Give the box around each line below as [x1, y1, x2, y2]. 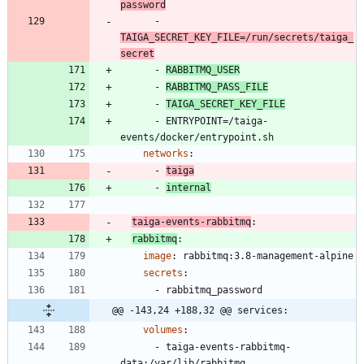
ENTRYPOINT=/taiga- [166, 115, 268, 128]
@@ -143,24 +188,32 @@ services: [112, 305, 288, 317]
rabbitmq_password [166, 284, 262, 297]
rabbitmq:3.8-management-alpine [183, 250, 353, 262]
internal [166, 182, 211, 194]
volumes [143, 324, 183, 336]
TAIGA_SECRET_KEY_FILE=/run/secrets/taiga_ [120, 32, 353, 44]
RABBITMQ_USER [166, 64, 240, 76]
